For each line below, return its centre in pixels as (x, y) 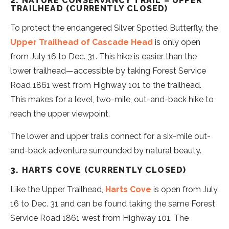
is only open (177, 42)
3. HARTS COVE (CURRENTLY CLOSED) (98, 170)
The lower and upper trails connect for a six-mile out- (110, 136)
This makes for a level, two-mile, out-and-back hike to (112, 99)
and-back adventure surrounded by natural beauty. (106, 150)
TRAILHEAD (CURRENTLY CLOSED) (89, 8)
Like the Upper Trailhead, (58, 189)
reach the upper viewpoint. (60, 113)
